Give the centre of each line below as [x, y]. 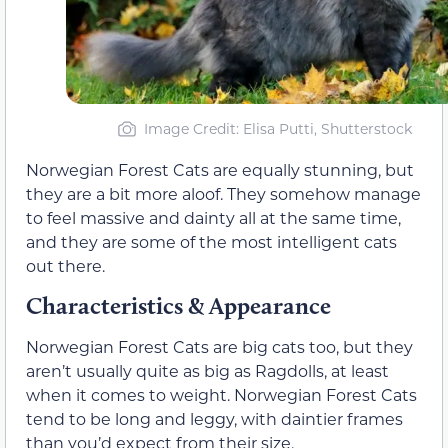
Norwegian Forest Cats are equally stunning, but [220, 169]
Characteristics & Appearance [178, 306]
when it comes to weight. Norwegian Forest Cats [221, 395]
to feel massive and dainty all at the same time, [213, 217]
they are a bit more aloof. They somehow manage [223, 193]
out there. [65, 265]
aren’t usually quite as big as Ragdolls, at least [207, 371]
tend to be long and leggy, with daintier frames [214, 419]
